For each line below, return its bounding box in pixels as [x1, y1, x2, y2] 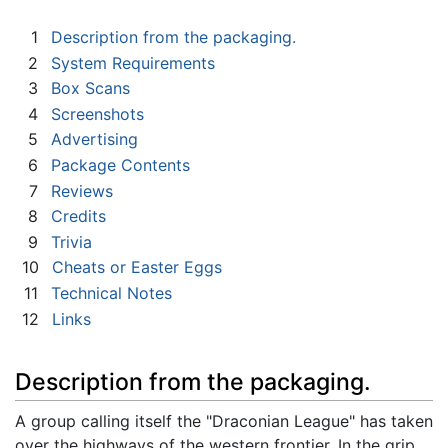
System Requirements [51, 52, 215, 73]
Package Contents [51, 155, 190, 176]
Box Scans [51, 78, 130, 99]
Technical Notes [51, 282, 172, 303]
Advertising [51, 129, 138, 150]
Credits [51, 206, 106, 227]
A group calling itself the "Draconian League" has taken [15, 411, 433, 432]
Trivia [51, 231, 92, 252]
